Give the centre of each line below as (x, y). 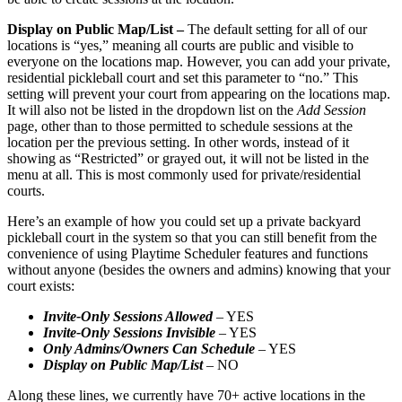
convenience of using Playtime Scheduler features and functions (188, 253)
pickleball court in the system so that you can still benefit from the (192, 237)
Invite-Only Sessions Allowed (130, 316)
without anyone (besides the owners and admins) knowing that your (199, 269)
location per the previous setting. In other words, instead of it (178, 142)
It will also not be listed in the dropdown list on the (152, 109)
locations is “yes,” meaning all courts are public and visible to (180, 45)
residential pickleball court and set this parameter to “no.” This (183, 77)
